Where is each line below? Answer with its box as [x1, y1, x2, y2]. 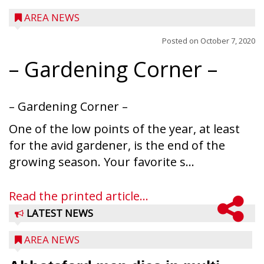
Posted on [162, 35, 200, 46]
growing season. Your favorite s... [9, 154, 194, 170]
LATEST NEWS [27, 206, 93, 220]
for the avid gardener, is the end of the [9, 137, 225, 153]
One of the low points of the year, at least [9, 121, 240, 137]
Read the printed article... [9, 188, 148, 204]
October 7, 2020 [200, 35, 255, 46]
